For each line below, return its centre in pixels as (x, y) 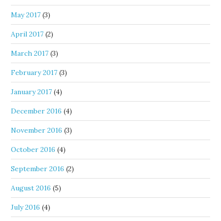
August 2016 (31, 188)
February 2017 (34, 73)
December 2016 (37, 111)
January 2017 (32, 92)
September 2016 (38, 169)
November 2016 (37, 130)
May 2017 (26, 15)
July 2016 (26, 207)
